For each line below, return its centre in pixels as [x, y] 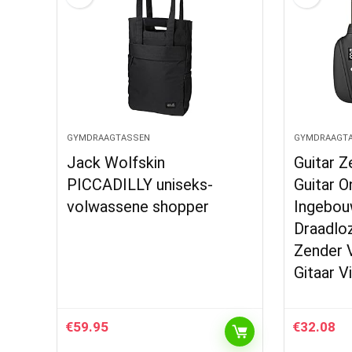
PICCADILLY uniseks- [140, 185]
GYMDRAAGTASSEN [109, 138]
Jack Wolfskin [116, 163]
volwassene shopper [138, 207]
